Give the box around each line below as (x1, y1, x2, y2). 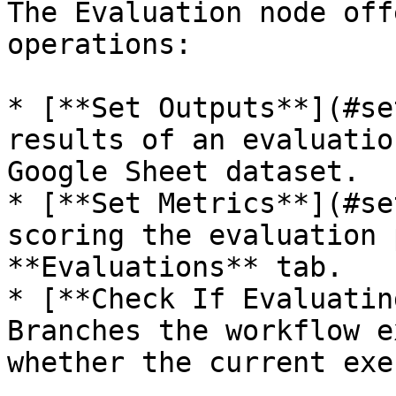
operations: (7, 28, 192, 60)
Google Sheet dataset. (7, 156, 360, 187)
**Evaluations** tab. (7, 251, 343, 283)
